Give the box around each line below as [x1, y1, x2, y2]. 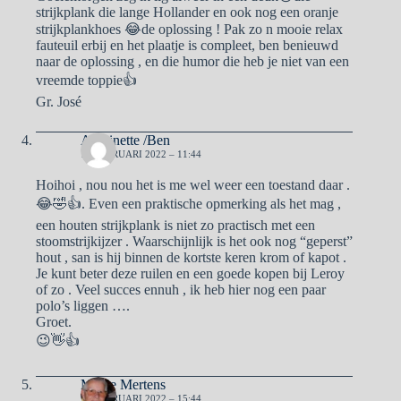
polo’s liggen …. [36, 297, 130, 313]
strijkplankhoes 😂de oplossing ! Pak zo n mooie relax [36, 21, 343, 37]
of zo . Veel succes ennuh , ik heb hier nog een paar [36, 281, 326, 297]
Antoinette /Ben [81, 132, 170, 148]
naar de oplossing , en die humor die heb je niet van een [36, 53, 349, 69]
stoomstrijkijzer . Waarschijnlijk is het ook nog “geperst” [36, 233, 353, 249]
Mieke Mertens [81, 376, 166, 392]
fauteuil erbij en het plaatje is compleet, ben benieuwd [36, 37, 338, 53]
